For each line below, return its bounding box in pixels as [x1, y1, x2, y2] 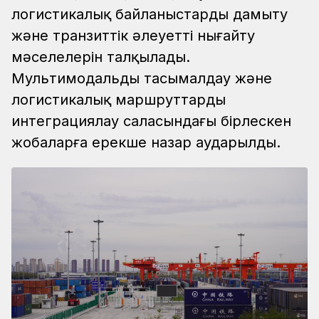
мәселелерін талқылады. [11, 48, 190, 66]
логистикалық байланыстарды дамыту [11, 6, 288, 23]
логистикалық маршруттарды [11, 91, 226, 109]
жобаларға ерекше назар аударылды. [11, 134, 281, 152]
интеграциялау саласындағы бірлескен [11, 113, 291, 130]
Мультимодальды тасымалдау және [11, 70, 272, 88]
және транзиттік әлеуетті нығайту [11, 27, 255, 45]
